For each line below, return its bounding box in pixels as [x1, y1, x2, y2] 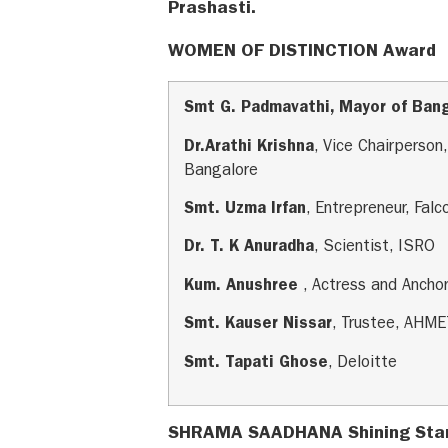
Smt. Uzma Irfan [184, 202, 306, 219]
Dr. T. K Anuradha [184, 240, 314, 257]
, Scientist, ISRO [314, 240, 435, 257]
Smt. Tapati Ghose [184, 355, 328, 372]
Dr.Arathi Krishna [184, 139, 314, 156]
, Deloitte [328, 355, 397, 372]
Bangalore [184, 163, 258, 180]
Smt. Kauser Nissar [184, 317, 332, 334]
